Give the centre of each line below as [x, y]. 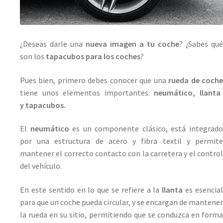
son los [33, 56]
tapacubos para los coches [93, 56]
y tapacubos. [44, 105]
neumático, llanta [187, 92]
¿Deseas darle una [53, 44]
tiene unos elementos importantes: [87, 92]
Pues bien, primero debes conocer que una [94, 80]
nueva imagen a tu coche [132, 44]
